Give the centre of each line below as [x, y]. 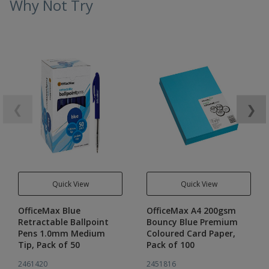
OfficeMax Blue [49, 210]
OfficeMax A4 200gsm [191, 210]
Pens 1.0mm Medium [62, 233]
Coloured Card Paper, [191, 233]
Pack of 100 [171, 245]
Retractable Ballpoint [63, 222]
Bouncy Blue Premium [192, 222]
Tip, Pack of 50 [49, 245]
